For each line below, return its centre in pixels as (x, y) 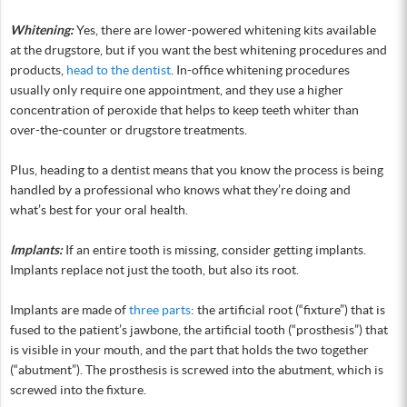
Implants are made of (69, 310)
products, (38, 70)
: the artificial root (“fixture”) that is (288, 310)
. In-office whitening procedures (260, 70)
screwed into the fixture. (78, 390)
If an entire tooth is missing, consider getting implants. (214, 250)
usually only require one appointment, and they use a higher (177, 90)
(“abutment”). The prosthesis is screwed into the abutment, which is (197, 370)
